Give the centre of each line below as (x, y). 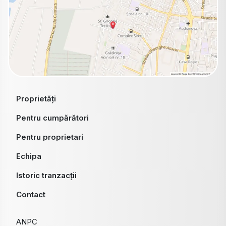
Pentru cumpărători (52, 118)
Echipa (29, 156)
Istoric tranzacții (46, 175)
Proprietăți (36, 98)
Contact (31, 194)
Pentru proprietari (50, 137)
